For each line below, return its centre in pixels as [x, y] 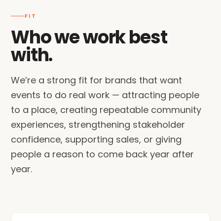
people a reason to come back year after [102, 154]
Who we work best [89, 37]
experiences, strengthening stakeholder [98, 125]
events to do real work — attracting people [105, 95]
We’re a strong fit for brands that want [96, 80]
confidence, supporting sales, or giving [96, 139]
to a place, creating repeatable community [106, 110]
